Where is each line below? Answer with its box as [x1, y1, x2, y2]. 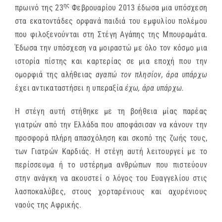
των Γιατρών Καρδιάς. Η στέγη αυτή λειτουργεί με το [15, 147, 207, 157]
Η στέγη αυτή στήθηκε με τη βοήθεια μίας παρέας [15, 107, 207, 116]
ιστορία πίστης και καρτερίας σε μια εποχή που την [15, 56, 207, 66]
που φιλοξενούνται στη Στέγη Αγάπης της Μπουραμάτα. [15, 30, 207, 40]
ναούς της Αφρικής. [15, 200, 82, 210]
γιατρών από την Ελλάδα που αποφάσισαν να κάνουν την [15, 120, 207, 130]
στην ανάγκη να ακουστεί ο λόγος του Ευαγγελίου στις [15, 173, 207, 183]
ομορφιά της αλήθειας [15, 70, 96, 80]
